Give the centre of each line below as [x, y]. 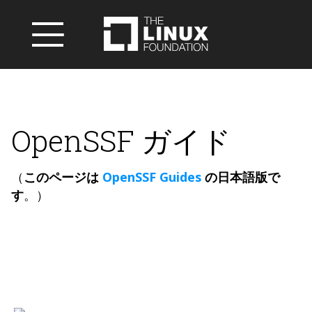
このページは [61, 177]
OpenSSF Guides [152, 177]
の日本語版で [242, 177]
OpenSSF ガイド [121, 140]
